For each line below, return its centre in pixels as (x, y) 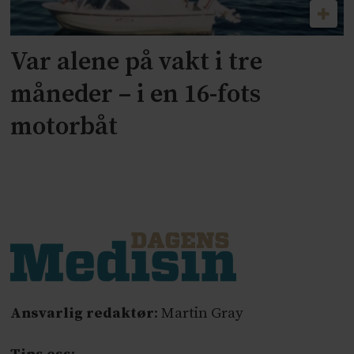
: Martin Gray (199, 314)
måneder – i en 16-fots (136, 94)
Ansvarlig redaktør (83, 314)
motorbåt (64, 127)
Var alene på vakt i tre (137, 62)
